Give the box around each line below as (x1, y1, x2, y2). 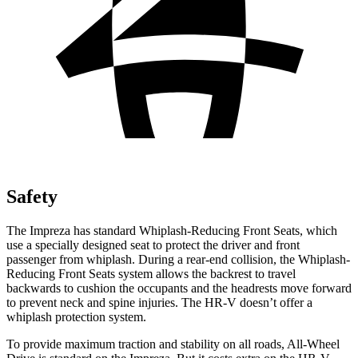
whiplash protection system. (6, 309, 146, 324)
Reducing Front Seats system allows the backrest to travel (6, 266, 296, 280)
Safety (6, 185, 58, 207)
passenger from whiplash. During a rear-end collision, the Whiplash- (6, 252, 350, 266)
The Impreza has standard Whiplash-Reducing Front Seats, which (6, 223, 337, 237)
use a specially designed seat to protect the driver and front (6, 237, 300, 252)
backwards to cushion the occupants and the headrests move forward (6, 280, 352, 295)
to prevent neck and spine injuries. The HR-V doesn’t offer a (6, 295, 312, 309)
